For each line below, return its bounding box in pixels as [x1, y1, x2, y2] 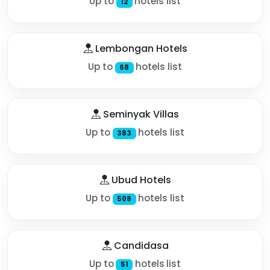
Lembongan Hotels [92, 41, 187, 55]
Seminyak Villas [101, 107, 179, 121]
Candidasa [111, 238, 169, 253]
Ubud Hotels [108, 172, 171, 187]
